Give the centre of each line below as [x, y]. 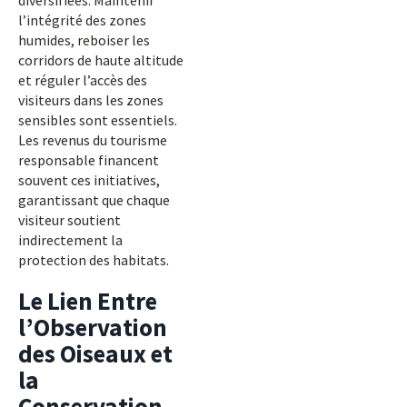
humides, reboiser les [84, 40]
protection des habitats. [94, 260]
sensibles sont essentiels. [98, 120]
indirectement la [70, 240]
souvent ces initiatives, [89, 180]
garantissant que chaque [94, 200]
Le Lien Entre [88, 301]
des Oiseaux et [95, 353]
